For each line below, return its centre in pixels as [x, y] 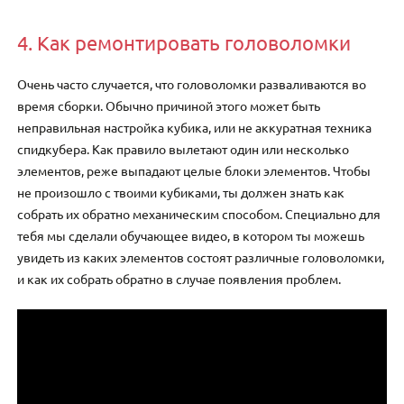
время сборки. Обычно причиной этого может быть [169, 105]
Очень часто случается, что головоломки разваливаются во [192, 83]
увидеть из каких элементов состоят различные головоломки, [201, 257]
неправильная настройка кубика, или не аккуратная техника [195, 127]
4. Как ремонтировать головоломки [184, 42]
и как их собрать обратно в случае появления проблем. [179, 278]
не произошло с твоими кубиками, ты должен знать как [181, 192]
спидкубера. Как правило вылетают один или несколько [184, 148]
